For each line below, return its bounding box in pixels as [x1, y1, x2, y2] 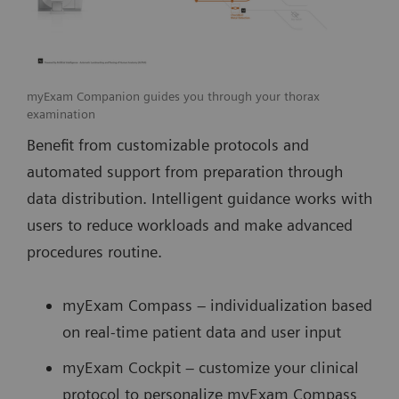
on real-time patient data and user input [62, 322, 346, 341]
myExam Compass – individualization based [62, 295, 372, 314]
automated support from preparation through [27, 161, 343, 181]
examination [27, 106, 95, 121]
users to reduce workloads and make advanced [27, 215, 353, 234]
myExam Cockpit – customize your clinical [62, 357, 359, 377]
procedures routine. [27, 241, 167, 261]
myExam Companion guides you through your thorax [27, 88, 320, 103]
